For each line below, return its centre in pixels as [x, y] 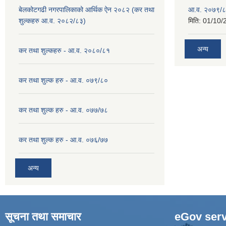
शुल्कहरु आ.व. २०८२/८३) [52, 20]
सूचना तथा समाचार [43, 217]
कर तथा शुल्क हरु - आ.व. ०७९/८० [63, 80]
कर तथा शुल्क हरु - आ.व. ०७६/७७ [63, 139]
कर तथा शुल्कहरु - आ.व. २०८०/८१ [64, 50]
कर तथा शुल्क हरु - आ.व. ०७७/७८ [63, 110]
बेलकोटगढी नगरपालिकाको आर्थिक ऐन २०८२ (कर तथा [87, 9]
